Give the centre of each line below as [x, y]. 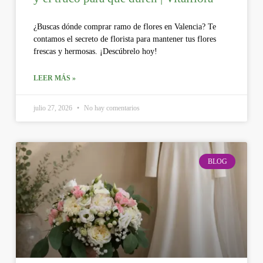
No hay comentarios [111, 108]
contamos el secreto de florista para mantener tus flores [124, 39]
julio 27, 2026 [53, 108]
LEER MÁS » [54, 78]
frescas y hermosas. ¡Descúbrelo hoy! [95, 51]
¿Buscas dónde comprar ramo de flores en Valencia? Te [124, 26]
